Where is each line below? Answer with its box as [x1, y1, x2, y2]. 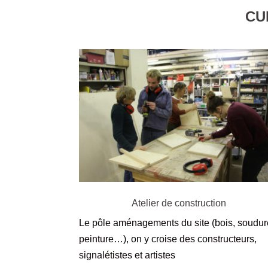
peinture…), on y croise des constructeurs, [79, 234, 257, 245]
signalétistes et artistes [79, 250, 175, 261]
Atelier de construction [131, 198, 226, 209]
